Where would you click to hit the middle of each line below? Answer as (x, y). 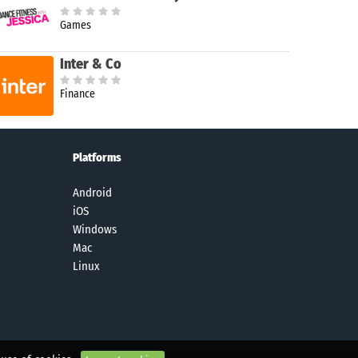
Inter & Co (91, 64)
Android (92, 192)
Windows (95, 229)
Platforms (97, 157)
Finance (78, 93)
